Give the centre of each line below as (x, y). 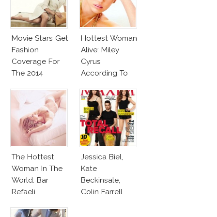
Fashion (25, 50)
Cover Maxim (104, 203)
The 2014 (27, 73)
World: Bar (30, 180)
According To (104, 73)
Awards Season (39, 85)
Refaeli (23, 192)
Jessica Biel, (102, 157)
